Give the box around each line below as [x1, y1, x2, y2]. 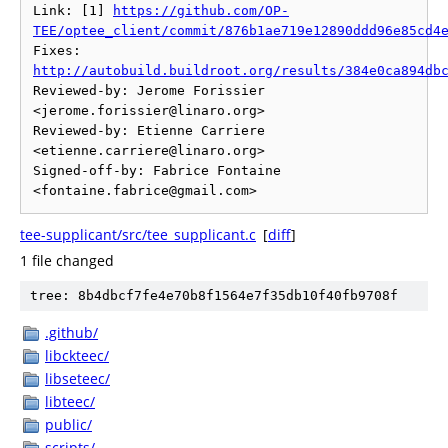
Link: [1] [33, 3, 113, 18]
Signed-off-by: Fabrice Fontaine [33, 163, 281, 178]
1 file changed [20, 251, 114, 270]
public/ [45, 415, 92, 434]
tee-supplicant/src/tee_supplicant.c [20, 225, 256, 244]
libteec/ [45, 392, 95, 411]
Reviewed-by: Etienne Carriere [33, 123, 265, 138]
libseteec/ [45, 369, 110, 388]
